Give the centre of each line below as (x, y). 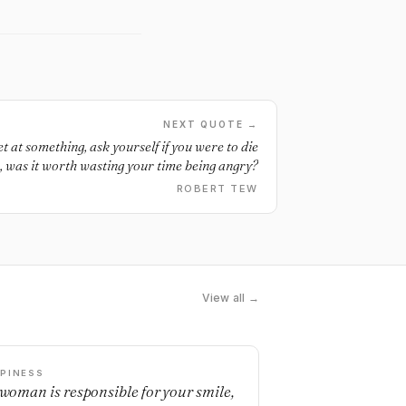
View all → (230, 298)
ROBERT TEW (217, 188)
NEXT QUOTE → (211, 124)
